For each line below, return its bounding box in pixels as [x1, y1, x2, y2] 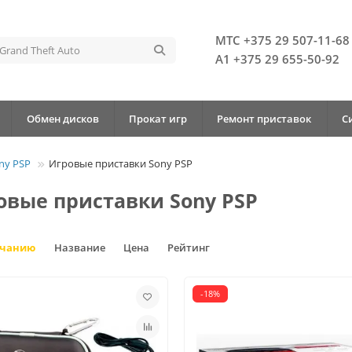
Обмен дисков [26, 111, 99, 126]
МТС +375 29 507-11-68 [215, 31, 350, 49]
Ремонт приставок [217, 111, 312, 126]
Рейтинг [167, 240, 210, 255]
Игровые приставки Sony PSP [49, 156, 192, 170]
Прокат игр [129, 111, 188, 126]
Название [54, 240, 108, 255]
